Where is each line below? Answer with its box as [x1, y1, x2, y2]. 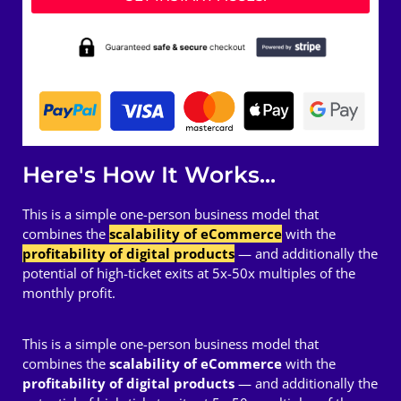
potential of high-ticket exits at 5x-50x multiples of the [22, 264, 355, 283]
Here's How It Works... [22, 161, 276, 189]
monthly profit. [22, 284, 115, 303]
